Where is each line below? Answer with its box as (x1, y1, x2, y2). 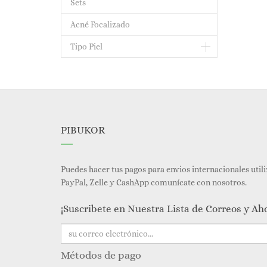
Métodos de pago (61, 249, 141, 261)
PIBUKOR (61, 125, 105, 136)
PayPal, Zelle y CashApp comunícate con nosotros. (61, 178, 249, 187)
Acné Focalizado (70, 20, 130, 29)
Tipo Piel (70, 42, 103, 51)
